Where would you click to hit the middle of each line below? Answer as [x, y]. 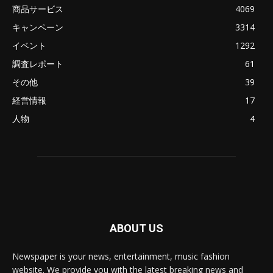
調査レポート [38, 64]
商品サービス [38, 9]
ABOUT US [136, 229]
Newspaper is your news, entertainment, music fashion [121, 257]
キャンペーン [38, 27]
